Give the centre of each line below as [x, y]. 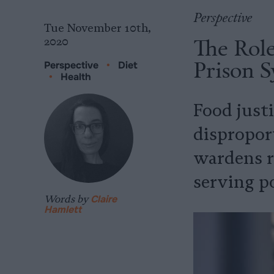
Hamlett [63, 209]
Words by [67, 199]
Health [76, 77]
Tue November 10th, [98, 28]
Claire [104, 199]
